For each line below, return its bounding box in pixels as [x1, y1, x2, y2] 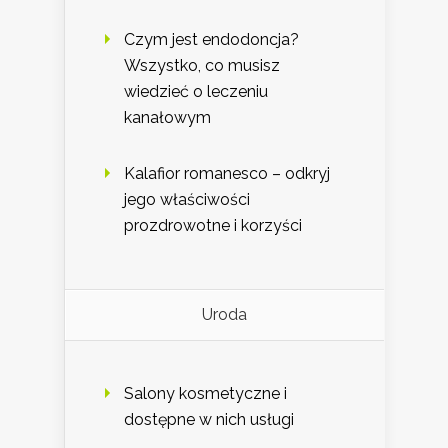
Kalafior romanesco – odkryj [124, 164, 330, 184]
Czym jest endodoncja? [124, 30, 299, 50]
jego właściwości [124, 190, 250, 210]
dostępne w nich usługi [124, 410, 294, 430]
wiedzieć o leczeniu [124, 82, 268, 102]
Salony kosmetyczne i [124, 384, 287, 404]
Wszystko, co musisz [124, 56, 280, 76]
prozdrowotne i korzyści [124, 216, 302, 236]
